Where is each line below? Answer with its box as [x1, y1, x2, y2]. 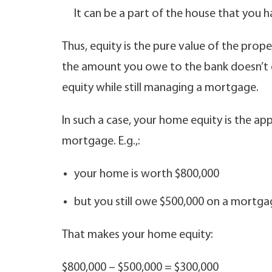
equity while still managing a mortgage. [62, 82, 259, 94]
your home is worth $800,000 [74, 168, 219, 180]
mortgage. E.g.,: [62, 135, 140, 148]
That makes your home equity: [62, 229, 213, 241]
